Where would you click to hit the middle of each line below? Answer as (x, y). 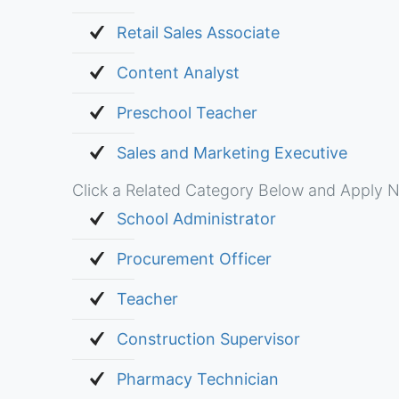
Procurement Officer (194, 259)
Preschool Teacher (187, 113)
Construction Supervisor (208, 339)
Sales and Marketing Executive (232, 153)
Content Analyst (178, 73)
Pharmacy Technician (197, 379)
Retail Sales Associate (198, 33)
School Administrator (196, 219)
